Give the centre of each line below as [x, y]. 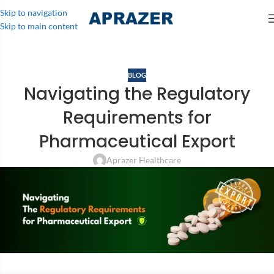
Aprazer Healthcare [144, 160]
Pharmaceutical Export [137, 142]
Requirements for [137, 118]
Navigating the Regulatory [137, 94]
